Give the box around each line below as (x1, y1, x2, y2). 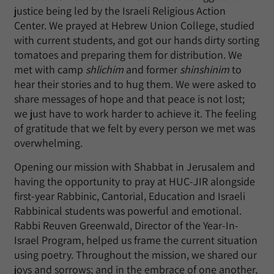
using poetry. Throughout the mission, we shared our (14, 248, 257, 262)
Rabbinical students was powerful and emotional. (14, 204, 242, 218)
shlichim (86, 62, 124, 77)
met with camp (14, 62, 86, 77)
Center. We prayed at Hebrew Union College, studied (14, 18, 254, 33)
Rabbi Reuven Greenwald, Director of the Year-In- (14, 218, 239, 233)
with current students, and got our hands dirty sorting (14, 33, 259, 48)
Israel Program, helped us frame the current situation (14, 233, 257, 248)
